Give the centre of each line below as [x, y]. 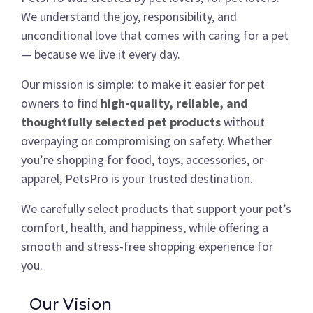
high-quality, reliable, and [174, 103]
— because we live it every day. [101, 54]
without [243, 122]
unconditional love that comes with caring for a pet [155, 35]
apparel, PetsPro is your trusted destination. [137, 179]
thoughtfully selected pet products [121, 122]
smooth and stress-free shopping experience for [147, 246]
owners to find [61, 103]
